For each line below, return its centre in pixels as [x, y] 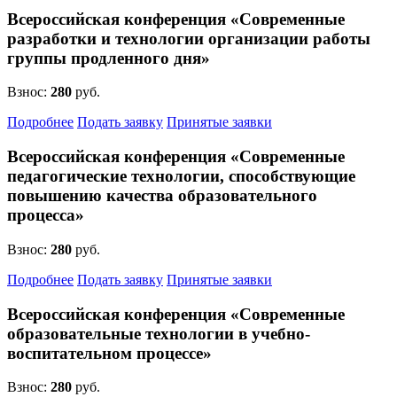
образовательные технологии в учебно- [159, 333]
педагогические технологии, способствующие [181, 176]
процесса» [46, 215]
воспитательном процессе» [109, 353]
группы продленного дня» [109, 58]
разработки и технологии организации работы [189, 38]
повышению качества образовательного [162, 196]
